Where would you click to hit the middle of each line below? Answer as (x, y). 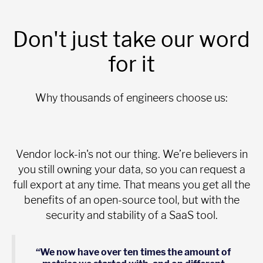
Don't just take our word (131, 39)
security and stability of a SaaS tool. (131, 215)
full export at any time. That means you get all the (131, 184)
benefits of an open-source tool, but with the (131, 200)
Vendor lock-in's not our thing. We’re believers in (131, 154)
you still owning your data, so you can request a (131, 169)
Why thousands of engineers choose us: (131, 97)
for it (131, 64)
